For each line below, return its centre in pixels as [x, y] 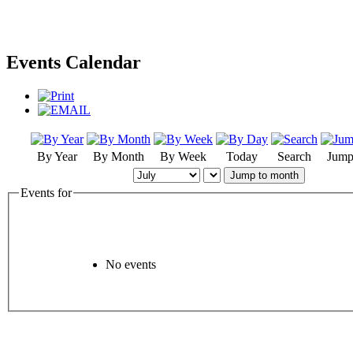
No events [131, 264]
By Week [183, 157]
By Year [57, 157]
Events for [46, 193]
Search [294, 157]
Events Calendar [74, 63]
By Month [119, 157]
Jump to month [264, 176]
